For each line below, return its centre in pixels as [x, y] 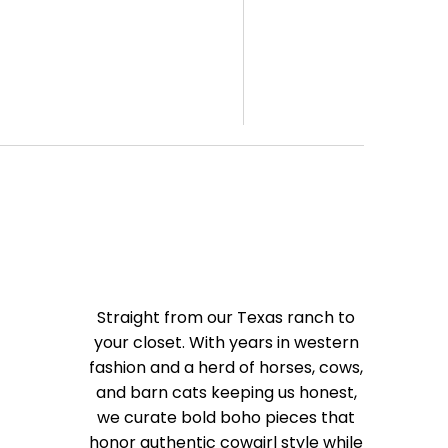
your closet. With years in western [226, 343]
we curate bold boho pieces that [226, 418]
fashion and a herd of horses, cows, [226, 368]
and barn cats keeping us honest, [226, 393]
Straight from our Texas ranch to [226, 318]
